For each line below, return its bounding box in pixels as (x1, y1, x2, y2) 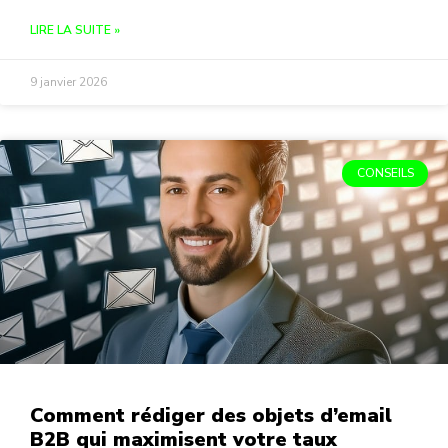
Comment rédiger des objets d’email (30, 402, 392, 430)
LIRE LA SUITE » (30, 22, 120, 39)
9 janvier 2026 (30, 74, 107, 91)
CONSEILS (356, 165, 414, 182)
